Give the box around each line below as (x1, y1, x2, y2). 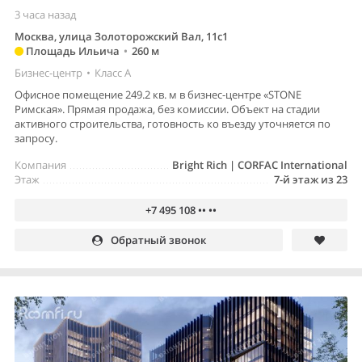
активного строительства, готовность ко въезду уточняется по (15, 116, 330, 132)
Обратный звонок (110, 233, 206, 248)
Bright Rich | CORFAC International (172, 158, 347, 173)
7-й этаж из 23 (274, 172, 347, 187)
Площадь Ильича (23, 44, 120, 59)
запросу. (15, 131, 57, 146)
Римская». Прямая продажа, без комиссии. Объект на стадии (15, 102, 320, 117)
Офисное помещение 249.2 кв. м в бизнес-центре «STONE (15, 87, 301, 103)
